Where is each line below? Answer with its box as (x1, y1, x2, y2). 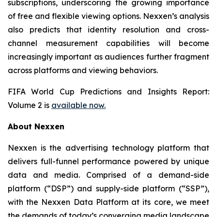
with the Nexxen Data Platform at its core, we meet (8, 197, 209, 207)
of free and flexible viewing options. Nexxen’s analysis (8, 11, 209, 21)
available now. (51, 100, 106, 110)
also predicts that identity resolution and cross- (8, 24, 209, 34)
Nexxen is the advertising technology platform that (8, 142, 209, 153)
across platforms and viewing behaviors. (8, 65, 158, 75)
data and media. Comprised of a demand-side (8, 170, 209, 180)
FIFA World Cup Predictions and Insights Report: (8, 86, 209, 96)
